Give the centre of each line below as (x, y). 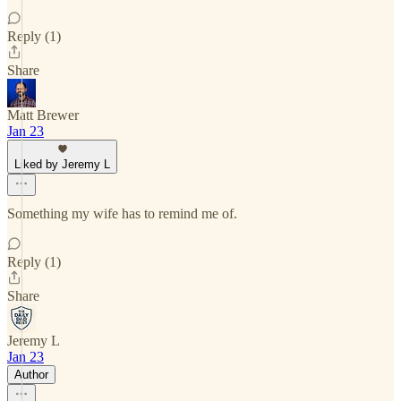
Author (31, 375)
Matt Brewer (43, 115)
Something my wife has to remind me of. (122, 213)
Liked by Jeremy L (62, 164)
